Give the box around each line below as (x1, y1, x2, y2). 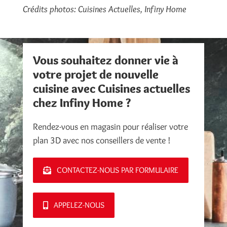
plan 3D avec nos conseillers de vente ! (32, 134, 171, 146)
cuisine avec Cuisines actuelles (32, 81, 190, 96)
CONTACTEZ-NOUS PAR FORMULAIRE (56, 165, 178, 175)
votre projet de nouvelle (32, 66, 159, 82)
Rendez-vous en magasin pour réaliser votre (32, 121, 188, 132)
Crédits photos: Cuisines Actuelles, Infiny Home (22, 4, 186, 15)
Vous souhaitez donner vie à (32, 52, 178, 67)
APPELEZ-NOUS (53, 200, 104, 210)
